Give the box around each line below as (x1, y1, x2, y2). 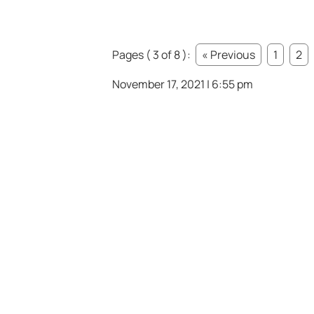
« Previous (202, 47, 255, 63)
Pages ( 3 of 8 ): (112, 47, 193, 63)
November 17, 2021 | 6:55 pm (112, 76, 253, 93)
